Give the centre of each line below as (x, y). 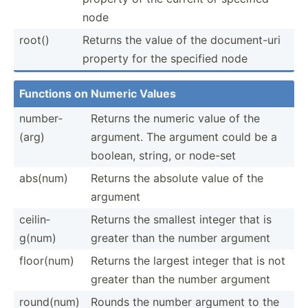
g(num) (38, 238)
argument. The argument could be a (184, 136)
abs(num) (44, 178)
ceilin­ (35, 219)
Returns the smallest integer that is (181, 219)
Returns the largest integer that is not (188, 260)
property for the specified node (165, 58)
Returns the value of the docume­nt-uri (181, 40)
